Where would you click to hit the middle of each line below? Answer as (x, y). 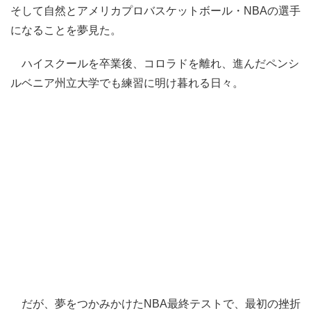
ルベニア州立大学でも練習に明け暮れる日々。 (127, 83)
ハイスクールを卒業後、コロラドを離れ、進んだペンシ (155, 64)
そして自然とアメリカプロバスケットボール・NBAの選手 (155, 11)
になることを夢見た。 (66, 31)
